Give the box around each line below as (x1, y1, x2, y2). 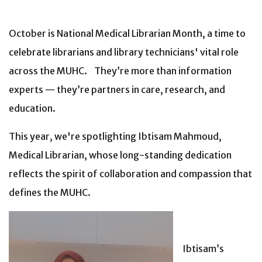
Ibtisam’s (182, 242, 224, 254)
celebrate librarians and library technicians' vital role (9, 46, 239, 58)
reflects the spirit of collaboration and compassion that (9, 167, 252, 180)
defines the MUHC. (9, 186, 91, 198)
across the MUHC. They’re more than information (9, 64, 232, 77)
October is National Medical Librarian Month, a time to (9, 27, 246, 39)
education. (9, 102, 56, 114)
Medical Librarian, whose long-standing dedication (9, 149, 232, 161)
